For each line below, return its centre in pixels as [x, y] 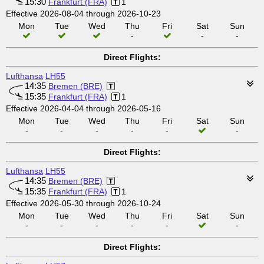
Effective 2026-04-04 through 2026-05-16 [83, 108]
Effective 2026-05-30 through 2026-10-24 [83, 203]
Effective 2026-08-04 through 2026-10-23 [83, 14]
